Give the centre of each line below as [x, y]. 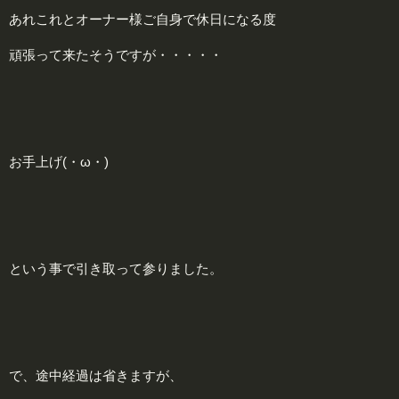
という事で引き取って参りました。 [116, 268]
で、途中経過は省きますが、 [96, 375]
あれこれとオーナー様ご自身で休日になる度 [142, 19]
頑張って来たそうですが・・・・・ [116, 54]
